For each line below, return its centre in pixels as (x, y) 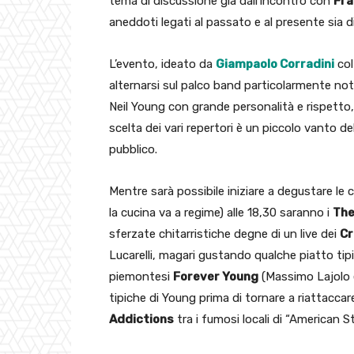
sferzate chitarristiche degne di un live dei (224, 234)
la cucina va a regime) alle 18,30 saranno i (221, 213)
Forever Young (216, 277)
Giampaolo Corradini (275, 64)
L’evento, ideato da (162, 64)
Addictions (141, 320)
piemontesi (141, 277)
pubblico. (133, 150)
